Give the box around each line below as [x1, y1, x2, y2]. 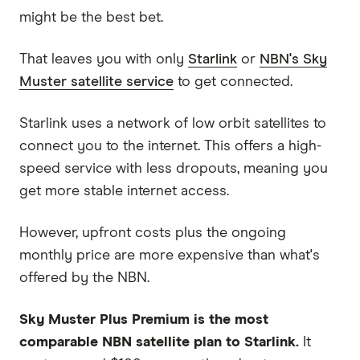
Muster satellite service [19, 74, 174, 89]
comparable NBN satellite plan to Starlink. [19, 334, 303, 350]
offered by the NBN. [19, 270, 149, 285]
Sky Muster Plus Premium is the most [19, 312, 268, 327]
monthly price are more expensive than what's [19, 247, 320, 263]
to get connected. [174, 74, 292, 89]
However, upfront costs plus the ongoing [19, 225, 286, 240]
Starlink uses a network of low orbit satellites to [19, 116, 326, 131]
